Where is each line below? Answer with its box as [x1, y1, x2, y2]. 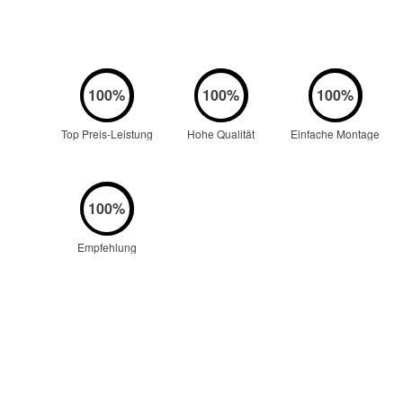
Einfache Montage [291, 126, 380, 142]
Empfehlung [76, 239, 137, 255]
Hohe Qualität [187, 126, 255, 142]
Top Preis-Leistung [60, 126, 153, 142]
